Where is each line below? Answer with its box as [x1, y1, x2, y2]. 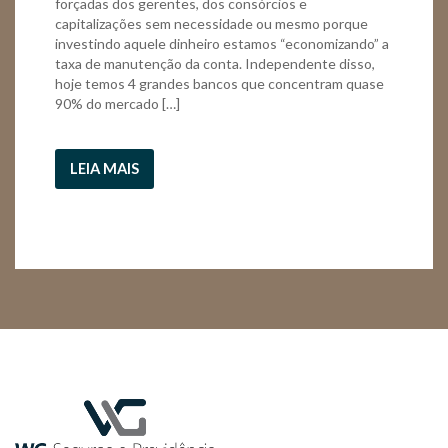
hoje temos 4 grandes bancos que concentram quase [55, 74, 384, 92]
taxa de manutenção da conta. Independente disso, [55, 54, 375, 72]
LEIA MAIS [70, 159, 139, 177]
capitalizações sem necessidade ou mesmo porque [55, 14, 368, 32]
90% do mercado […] [55, 94, 180, 112]
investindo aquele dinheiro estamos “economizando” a [55, 34, 389, 52]
